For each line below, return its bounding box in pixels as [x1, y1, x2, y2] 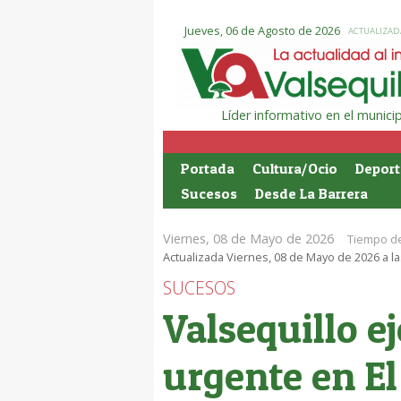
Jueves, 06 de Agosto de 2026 [184, 22, 340, 38]
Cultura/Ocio [252, 158, 337, 177]
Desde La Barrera [255, 183, 368, 202]
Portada [181, 158, 235, 177]
